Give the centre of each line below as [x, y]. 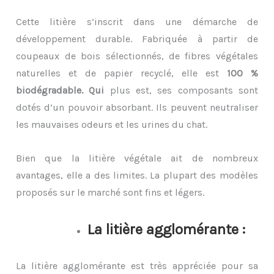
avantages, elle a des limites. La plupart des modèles [137, 176]
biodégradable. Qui [63, 91]
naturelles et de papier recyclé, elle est [121, 73]
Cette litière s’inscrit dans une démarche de [137, 22]
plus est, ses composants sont [184, 91]
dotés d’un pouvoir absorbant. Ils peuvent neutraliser [137, 108]
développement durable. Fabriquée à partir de [137, 39]
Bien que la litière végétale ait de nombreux [137, 158]
